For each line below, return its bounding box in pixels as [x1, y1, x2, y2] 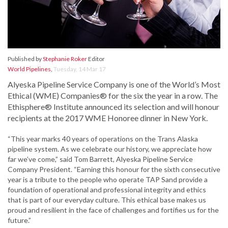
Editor [87, 55, 105, 63]
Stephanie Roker [43, 55, 87, 63]
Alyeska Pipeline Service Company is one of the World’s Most [8, 79, 220, 90]
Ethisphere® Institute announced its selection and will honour [8, 102, 219, 112]
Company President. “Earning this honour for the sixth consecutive [8, 165, 220, 174]
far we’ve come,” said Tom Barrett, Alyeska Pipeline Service [8, 155, 193, 164]
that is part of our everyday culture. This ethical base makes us [8, 195, 206, 205]
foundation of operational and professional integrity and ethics [8, 185, 206, 194]
